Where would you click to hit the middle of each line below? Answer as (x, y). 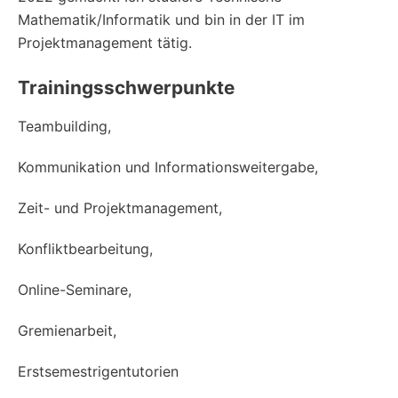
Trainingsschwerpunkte (131, 88)
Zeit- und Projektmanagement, (122, 207)
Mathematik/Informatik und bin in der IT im (161, 20)
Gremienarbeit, (67, 330)
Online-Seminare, (75, 289)
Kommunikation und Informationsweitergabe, (172, 167)
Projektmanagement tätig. (109, 43)
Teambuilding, (67, 126)
